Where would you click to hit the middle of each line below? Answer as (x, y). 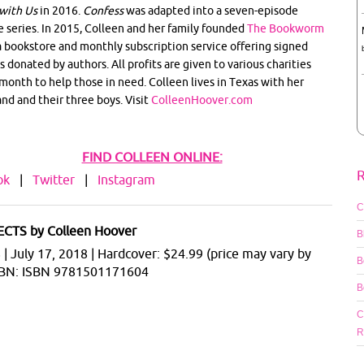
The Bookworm (286, 28)
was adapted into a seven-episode (211, 10)
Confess (103, 10)
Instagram (126, 179)
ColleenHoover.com (203, 100)
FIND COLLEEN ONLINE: (152, 156)
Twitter (54, 179)
